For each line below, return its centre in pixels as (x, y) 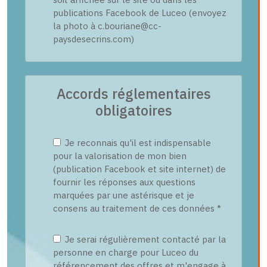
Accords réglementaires (133, 94)
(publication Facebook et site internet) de (139, 169)
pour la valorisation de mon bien (119, 156)
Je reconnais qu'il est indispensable (136, 143)
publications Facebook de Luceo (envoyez (139, 13)
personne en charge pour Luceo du (125, 252)
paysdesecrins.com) (93, 39)
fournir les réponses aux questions (124, 182)
